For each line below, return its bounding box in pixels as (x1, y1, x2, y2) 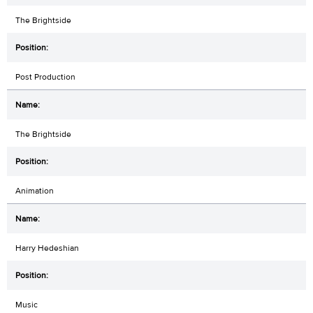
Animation (15, 184, 54, 196)
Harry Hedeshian (15, 242, 79, 254)
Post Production (15, 71, 75, 82)
